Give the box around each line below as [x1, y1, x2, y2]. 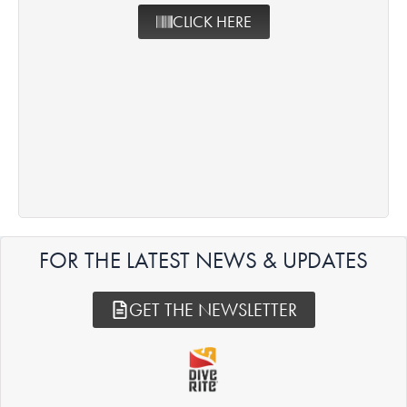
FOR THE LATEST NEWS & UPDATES [39, 245, 368, 276]
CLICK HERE [172, 11, 252, 33]
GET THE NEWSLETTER [128, 297, 297, 322]
